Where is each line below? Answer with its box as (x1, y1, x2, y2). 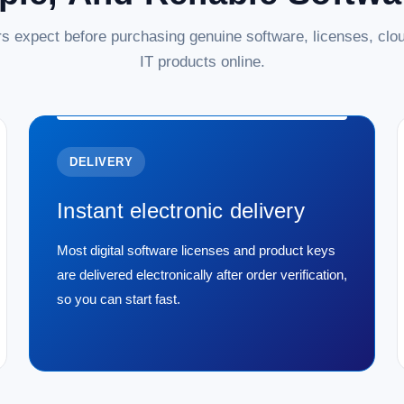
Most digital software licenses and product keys (57, 243, 335, 259)
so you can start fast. (57, 291, 180, 308)
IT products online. (139, 53, 265, 71)
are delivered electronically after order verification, (57, 267, 347, 283)
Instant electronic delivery (57, 198, 305, 224)
